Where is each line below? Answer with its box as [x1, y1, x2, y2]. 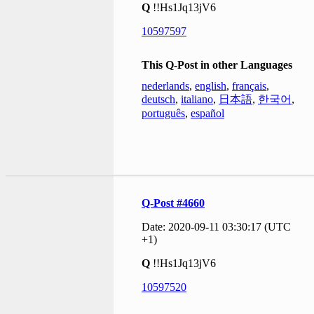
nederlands [142, 79, 189, 92]
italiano [181, 93, 213, 105]
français [232, 79, 266, 92]
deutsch [142, 93, 175, 105]
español [191, 107, 224, 119]
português [142, 107, 185, 119]
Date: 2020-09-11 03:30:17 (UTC [142, 220, 291, 233]
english [195, 79, 226, 92]
